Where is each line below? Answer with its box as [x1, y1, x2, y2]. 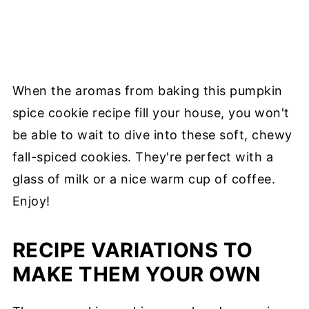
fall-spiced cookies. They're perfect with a [12, 149, 274, 164]
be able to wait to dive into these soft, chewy [12, 127, 292, 142]
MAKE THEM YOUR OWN [12, 261, 261, 286]
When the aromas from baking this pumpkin [12, 83, 283, 98]
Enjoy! [12, 193, 50, 208]
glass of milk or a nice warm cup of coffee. [12, 171, 276, 186]
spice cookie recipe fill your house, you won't [12, 105, 290, 120]
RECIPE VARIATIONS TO [12, 237, 253, 262]
